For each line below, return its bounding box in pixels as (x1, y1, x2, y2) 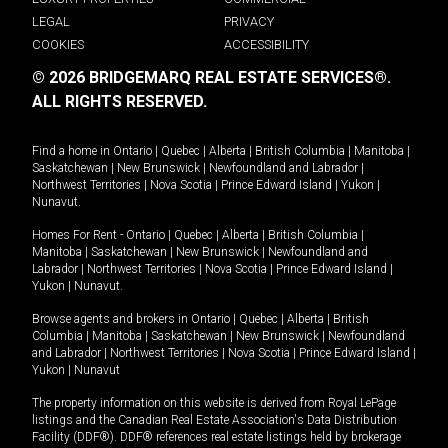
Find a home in (32, 143, 110, 158)
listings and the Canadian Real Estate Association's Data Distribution (32, 412, 397, 427)
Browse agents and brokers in (32, 311, 191, 326)
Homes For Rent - (32, 227, 126, 242)
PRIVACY (224, 13, 274, 29)
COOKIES (32, 36, 84, 52)
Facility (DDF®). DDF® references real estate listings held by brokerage (32, 429, 401, 444)
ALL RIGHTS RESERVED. (32, 91, 207, 111)
